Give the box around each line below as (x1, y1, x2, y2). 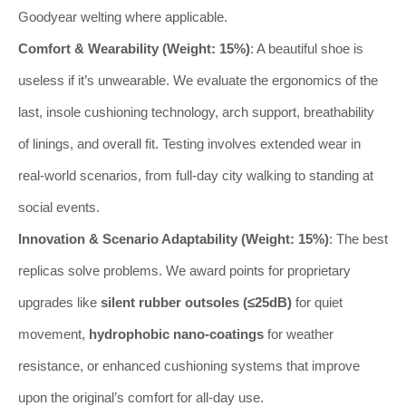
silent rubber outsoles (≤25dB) (101, 294, 292, 310)
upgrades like (18, 294, 101, 310)
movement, (18, 325, 89, 342)
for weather (264, 325, 333, 342)
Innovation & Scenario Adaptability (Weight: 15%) (18, 230, 329, 246)
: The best (329, 230, 388, 246)
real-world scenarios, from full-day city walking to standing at (18, 167, 373, 183)
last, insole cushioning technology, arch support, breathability (18, 103, 374, 120)
